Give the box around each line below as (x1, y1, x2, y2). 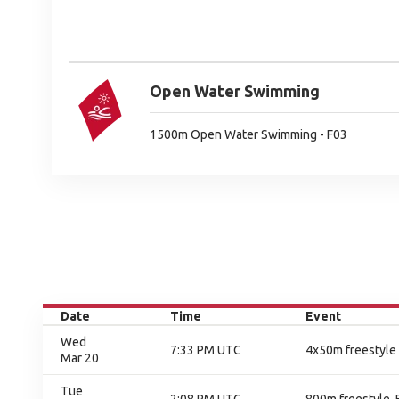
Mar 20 (61, 351, 99, 365)
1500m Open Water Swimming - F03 (150, 127, 347, 142)
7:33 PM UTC (170, 343, 241, 357)
